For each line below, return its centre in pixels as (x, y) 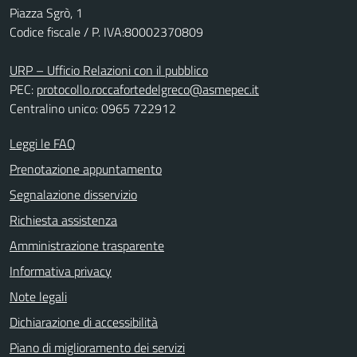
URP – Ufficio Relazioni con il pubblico (109, 70)
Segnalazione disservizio (73, 194)
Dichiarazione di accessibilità (84, 322)
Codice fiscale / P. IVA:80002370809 (106, 32)
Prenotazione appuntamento (86, 169)
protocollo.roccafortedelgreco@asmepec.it (148, 89)
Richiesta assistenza (63, 220)
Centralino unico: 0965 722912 (93, 108)
